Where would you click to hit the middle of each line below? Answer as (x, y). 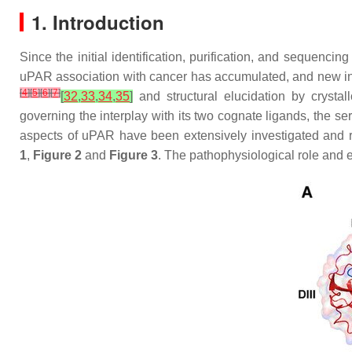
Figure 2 (57, 155)
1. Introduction (98, 22)
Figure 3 (134, 155)
